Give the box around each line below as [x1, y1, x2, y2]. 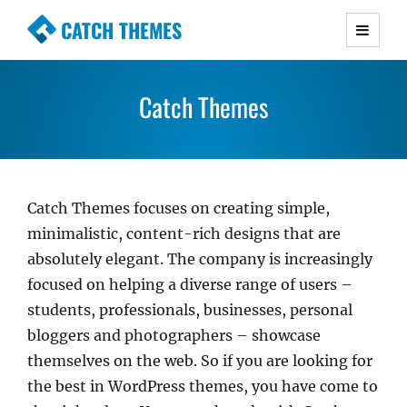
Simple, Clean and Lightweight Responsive [61, 94, 368, 113]
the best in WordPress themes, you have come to [27, 377, 378, 395]
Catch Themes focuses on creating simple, [27, 199, 330, 217]
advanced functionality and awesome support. [61, 69, 392, 87]
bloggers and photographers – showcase [27, 326, 321, 344]
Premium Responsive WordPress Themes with [61, 44, 392, 62]
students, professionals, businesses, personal [27, 301, 352, 319]
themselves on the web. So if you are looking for [27, 352, 372, 370]
